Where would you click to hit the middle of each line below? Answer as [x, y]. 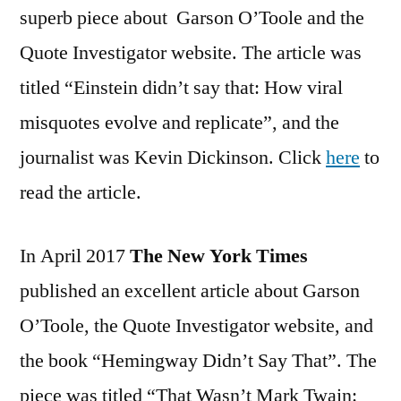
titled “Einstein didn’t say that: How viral [181, 87]
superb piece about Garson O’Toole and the [192, 17]
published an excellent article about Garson [190, 290]
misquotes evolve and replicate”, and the [179, 122]
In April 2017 [75, 256]
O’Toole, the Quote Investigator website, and [196, 325]
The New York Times [219, 256]
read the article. [81, 192]
